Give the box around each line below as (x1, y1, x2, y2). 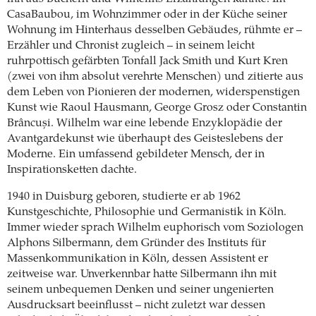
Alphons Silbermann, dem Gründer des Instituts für (7, 237, 266, 249)
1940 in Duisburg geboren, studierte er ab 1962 (7, 190, 241, 202)
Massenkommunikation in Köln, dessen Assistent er (7, 253, 268, 265)
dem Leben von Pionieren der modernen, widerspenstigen (7, 86, 300, 98)
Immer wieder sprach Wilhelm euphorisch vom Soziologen (7, 221, 303, 233)
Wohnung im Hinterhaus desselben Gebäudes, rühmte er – (7, 24, 302, 36)
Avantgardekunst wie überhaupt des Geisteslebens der (7, 133, 283, 145)
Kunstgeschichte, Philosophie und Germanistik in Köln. (7, 206, 286, 218)
